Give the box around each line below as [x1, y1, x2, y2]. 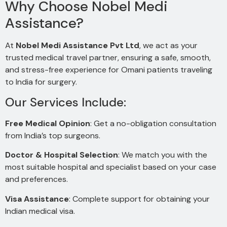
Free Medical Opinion [5, 118, 90, 129]
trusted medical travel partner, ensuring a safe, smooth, [5, 52, 211, 63]
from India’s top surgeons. [5, 130, 100, 141]
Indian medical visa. [5, 205, 75, 216]
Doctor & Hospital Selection [5, 149, 118, 161]
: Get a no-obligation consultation [90, 118, 216, 129]
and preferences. [5, 174, 68, 185]
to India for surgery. [5, 76, 77, 87]
